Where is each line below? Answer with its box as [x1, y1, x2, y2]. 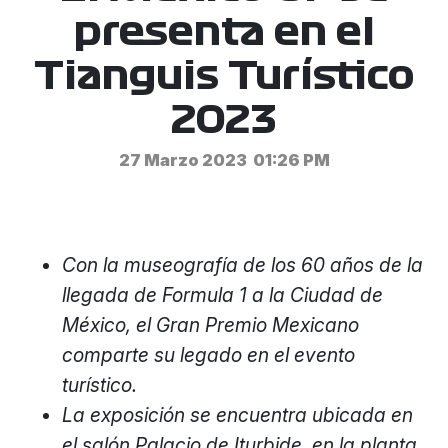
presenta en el [73, 14, 375, 51]
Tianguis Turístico [34, 58, 414, 95]
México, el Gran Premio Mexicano [62, 313, 360, 337]
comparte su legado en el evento [62, 343, 356, 367]
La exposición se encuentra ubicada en [62, 403, 414, 427]
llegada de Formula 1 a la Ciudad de [62, 283, 384, 307]
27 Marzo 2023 [118, 150, 247, 170]
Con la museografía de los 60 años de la [62, 253, 424, 277]
